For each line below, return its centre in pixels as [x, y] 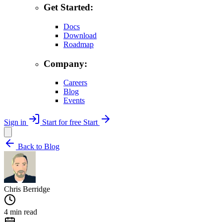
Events [74, 101]
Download [80, 35]
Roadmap [79, 44]
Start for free [62, 122]
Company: [65, 63]
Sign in [16, 122]
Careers [75, 83]
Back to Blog [38, 147]
